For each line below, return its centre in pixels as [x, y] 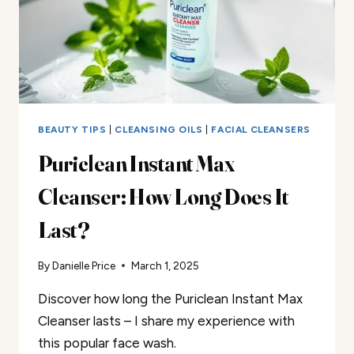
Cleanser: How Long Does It [164, 196]
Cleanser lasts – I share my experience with [166, 321]
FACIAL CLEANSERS [261, 129]
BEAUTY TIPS [72, 129]
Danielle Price [84, 266]
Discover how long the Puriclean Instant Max [170, 299]
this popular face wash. [107, 343]
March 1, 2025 [166, 266]
